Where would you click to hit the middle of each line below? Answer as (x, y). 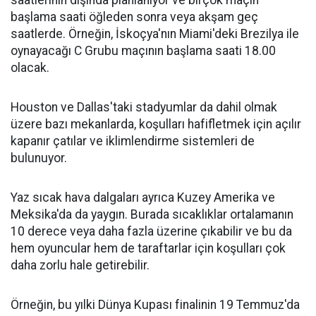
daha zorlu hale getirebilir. (80, 266)
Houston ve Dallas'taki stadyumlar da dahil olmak (144, 108)
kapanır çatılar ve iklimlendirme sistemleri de (133, 141)
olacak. (30, 68)
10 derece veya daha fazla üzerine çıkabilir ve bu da (151, 232)
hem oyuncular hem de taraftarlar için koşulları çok (148, 249)
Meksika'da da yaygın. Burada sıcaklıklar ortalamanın (152, 215)
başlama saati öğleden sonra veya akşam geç (134, 17)
